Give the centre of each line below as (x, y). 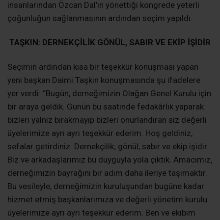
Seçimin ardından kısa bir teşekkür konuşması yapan (103, 67)
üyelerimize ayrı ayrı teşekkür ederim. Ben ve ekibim (101, 212)
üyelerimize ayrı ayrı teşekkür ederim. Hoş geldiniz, (100, 133)
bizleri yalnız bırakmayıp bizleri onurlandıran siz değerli (107, 120)
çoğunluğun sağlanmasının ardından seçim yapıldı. (100, 18)
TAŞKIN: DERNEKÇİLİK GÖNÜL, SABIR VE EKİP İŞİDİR (110, 42)
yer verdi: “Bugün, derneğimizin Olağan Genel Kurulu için (109, 93)
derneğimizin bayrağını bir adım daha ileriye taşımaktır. (107, 173)
